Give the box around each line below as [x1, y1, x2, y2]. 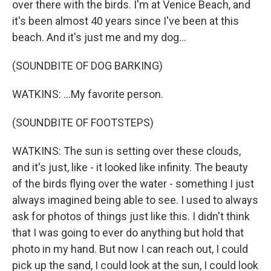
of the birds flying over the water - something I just [12, 177, 254, 190]
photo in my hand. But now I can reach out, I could [12, 243, 248, 255]
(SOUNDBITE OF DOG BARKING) [12, 59, 163, 72]
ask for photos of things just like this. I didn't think [12, 210, 250, 223]
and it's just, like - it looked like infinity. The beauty [12, 161, 248, 174]
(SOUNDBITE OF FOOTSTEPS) [12, 116, 154, 129]
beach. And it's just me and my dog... [12, 31, 186, 44]
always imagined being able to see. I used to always [12, 194, 258, 206]
